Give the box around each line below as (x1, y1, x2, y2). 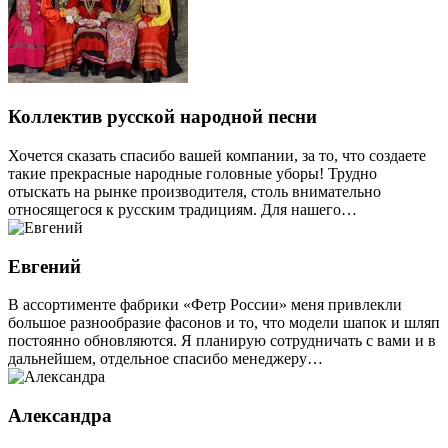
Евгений (8, 255, 81, 277)
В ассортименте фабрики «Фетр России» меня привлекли (8, 296, 402, 314)
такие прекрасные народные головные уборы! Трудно (8, 164, 377, 182)
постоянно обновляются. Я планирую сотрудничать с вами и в (8, 332, 436, 350)
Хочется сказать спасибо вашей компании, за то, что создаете (8, 146, 426, 164)
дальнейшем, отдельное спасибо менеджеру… (8, 350, 323, 368)
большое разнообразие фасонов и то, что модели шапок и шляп (8, 314, 440, 332)
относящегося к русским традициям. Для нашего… (8, 200, 357, 218)
